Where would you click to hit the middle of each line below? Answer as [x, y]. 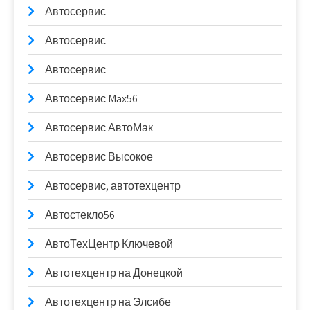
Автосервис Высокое [99, 156]
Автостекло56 [80, 215]
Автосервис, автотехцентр [113, 185]
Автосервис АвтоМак [99, 127]
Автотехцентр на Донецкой [114, 273]
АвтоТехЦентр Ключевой [109, 244]
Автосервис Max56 [91, 98]
